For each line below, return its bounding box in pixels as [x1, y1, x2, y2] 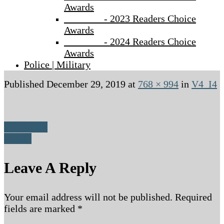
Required [175, 191, 212, 202]
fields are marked [4, 203, 77, 214]
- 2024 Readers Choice [64, 36, 196, 47]
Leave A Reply [4, 159, 96, 176]
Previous [12, 121, 47, 132]
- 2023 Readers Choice [64, 13, 196, 24]
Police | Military [24, 59, 90, 70]
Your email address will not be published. [4, 191, 172, 202]
